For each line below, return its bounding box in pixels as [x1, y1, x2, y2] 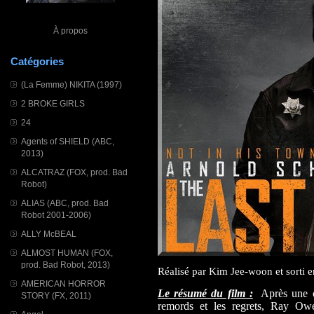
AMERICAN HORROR [21, 279, 106, 288]
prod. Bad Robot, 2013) [21, 260, 110, 269]
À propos [53, 26, 88, 35]
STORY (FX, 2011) [21, 291, 91, 300]
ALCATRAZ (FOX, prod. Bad [21, 168, 128, 177]
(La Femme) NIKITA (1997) [21, 80, 122, 89]
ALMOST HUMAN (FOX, [21, 248, 113, 257]
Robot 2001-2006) [21, 210, 91, 219]
